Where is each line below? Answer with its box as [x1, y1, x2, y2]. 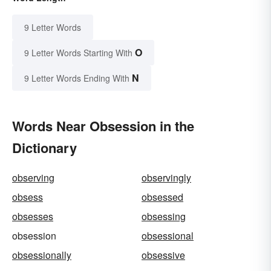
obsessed [142, 189, 183, 204]
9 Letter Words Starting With [24, 46, 132, 59]
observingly [142, 170, 191, 184]
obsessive [142, 247, 185, 262]
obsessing [142, 209, 186, 223]
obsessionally [12, 247, 71, 262]
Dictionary [12, 137, 77, 157]
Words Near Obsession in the [12, 116, 194, 135]
